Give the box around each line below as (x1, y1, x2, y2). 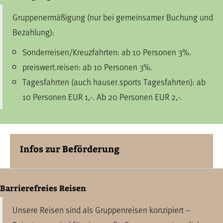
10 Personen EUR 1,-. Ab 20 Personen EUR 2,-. (22, 90, 182, 103)
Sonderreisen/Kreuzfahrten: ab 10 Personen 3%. (22, 45, 191, 58)
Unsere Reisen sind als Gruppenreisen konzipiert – (12, 203, 191, 216)
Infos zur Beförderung (20, 142, 119, 155)
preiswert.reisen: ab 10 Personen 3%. (22, 60, 152, 73)
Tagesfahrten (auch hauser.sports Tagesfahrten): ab (22, 75, 206, 88)
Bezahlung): (12, 25, 54, 38)
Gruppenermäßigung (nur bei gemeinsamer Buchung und (12, 10, 213, 23)
